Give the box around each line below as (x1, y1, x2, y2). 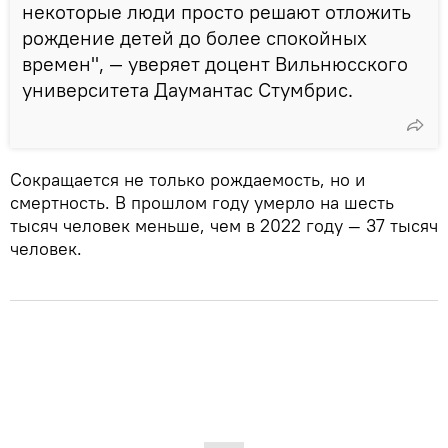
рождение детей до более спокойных (22, 24, 367, 50)
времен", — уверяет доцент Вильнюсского (22, 50, 408, 76)
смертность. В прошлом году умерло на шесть (10, 190, 394, 214)
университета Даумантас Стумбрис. (22, 76, 353, 102)
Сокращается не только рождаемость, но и (10, 167, 365, 191)
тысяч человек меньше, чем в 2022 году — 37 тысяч (10, 213, 438, 237)
